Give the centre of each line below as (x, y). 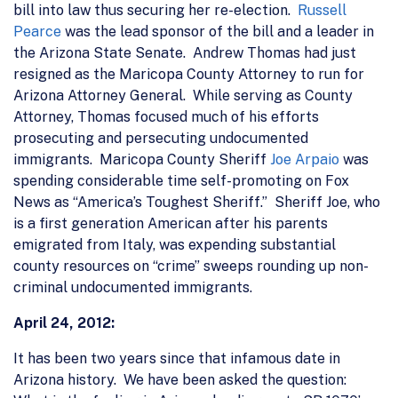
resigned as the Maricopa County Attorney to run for (189, 74)
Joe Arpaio (305, 159)
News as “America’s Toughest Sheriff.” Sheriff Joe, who (197, 202)
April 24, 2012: (64, 322)
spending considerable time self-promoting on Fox (181, 180)
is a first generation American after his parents (171, 223)
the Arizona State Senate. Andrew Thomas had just (185, 52)
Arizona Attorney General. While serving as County (183, 95)
